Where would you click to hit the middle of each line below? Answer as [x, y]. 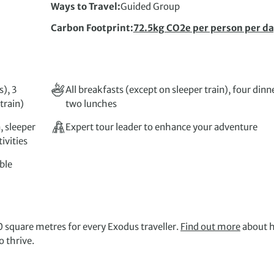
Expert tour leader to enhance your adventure [161, 127]
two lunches [91, 104]
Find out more [210, 227]
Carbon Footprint [90, 28]
